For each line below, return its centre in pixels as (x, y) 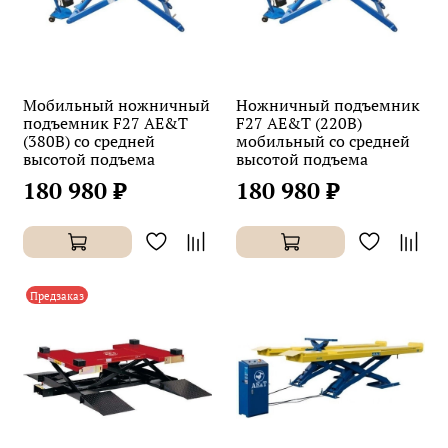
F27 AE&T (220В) (299, 122)
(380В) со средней (89, 140)
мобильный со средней (323, 140)
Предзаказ (56, 295)
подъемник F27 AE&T (105, 122)
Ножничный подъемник (328, 104)
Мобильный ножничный (116, 104)
